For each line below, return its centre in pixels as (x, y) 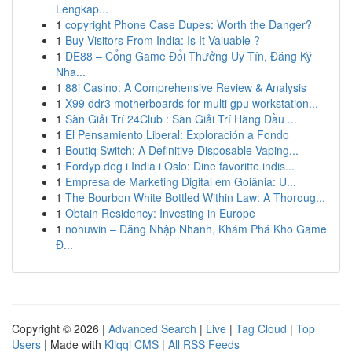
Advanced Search (152, 328)
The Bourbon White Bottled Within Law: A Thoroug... (195, 197)
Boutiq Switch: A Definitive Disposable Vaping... (182, 150)
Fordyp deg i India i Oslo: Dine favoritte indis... (180, 166)
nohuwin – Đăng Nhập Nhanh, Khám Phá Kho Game (196, 229)
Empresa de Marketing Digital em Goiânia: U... (181, 181)
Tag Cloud (261, 328)
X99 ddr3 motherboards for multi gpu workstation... (192, 103)
